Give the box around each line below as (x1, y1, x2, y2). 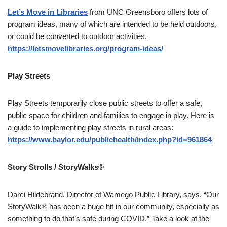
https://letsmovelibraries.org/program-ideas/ (8, 44, 163, 53)
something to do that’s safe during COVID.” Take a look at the (8, 214, 209, 223)
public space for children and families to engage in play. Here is (8, 111, 214, 120)
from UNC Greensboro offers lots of (88, 8, 208, 17)
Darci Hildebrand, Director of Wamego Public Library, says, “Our (8, 190, 219, 199)
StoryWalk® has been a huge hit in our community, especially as (8, 202, 219, 211)
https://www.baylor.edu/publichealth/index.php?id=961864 (8, 135, 212, 144)
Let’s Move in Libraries (8, 8, 88, 17)
